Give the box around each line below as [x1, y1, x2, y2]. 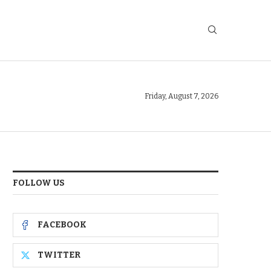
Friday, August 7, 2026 [145, 92, 218, 100]
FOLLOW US [13, 178, 65, 188]
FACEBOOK [38, 220, 87, 230]
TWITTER [38, 250, 80, 260]
